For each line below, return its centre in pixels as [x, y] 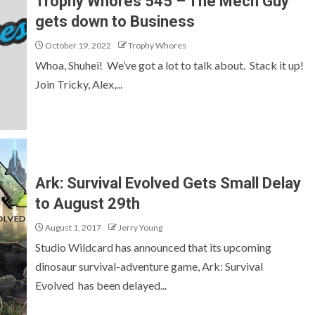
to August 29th [88, 203]
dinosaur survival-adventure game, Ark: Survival [149, 266]
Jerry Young [140, 227]
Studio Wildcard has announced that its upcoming [153, 247]
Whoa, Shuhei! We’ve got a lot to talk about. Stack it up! [171, 65]
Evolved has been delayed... [101, 285]
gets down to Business [115, 21]
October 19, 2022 [77, 45]
